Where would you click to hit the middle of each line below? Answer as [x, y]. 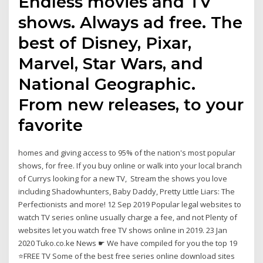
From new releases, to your [131, 105]
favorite [53, 125]
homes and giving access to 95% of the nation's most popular [127, 153]
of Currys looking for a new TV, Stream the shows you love [123, 179]
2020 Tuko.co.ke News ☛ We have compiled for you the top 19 [128, 243]
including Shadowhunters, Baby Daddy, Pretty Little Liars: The [127, 192]
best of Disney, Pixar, [105, 43]
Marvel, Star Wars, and [111, 64]
